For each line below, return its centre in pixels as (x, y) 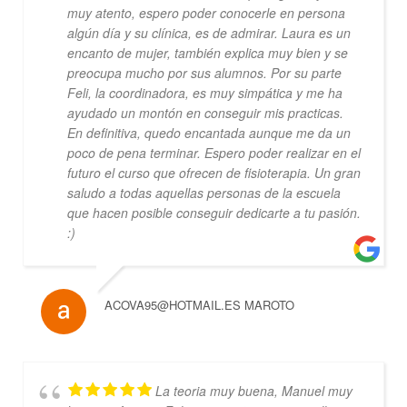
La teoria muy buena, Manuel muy (253, 390)
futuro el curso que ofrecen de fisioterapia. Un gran (213, 172)
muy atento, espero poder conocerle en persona (206, 12)
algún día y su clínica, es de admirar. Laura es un (208, 32)
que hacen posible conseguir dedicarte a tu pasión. (213, 212)
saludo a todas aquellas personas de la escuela (203, 192)
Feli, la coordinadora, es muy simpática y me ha (204, 92)
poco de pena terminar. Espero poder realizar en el (213, 152)
